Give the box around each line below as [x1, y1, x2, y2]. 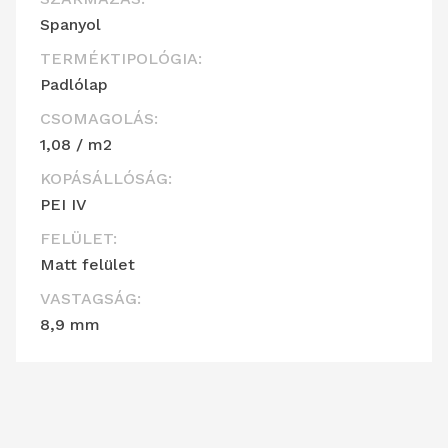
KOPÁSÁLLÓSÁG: [40, 169, 172, 189]
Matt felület [40, 255, 135, 275]
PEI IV [40, 195, 87, 215]
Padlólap [40, 75, 108, 95]
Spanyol [40, 15, 101, 35]
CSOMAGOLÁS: [40, 109, 158, 129]
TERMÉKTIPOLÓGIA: [40, 49, 202, 69]
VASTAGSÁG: [40, 289, 141, 309]
